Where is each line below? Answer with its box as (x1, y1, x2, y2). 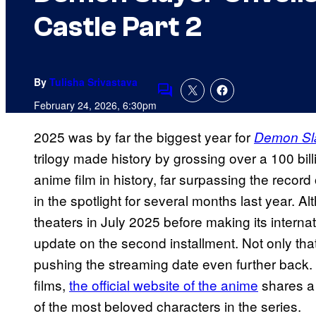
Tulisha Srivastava (49, 75, 138, 90)
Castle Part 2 (34, 11, 202, 44)
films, (34, 275, 69, 295)
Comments (156, 90, 222, 109)
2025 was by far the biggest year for (34, 127, 254, 147)
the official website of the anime (69, 275, 258, 295)
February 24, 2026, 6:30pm (34, 98, 157, 113)
